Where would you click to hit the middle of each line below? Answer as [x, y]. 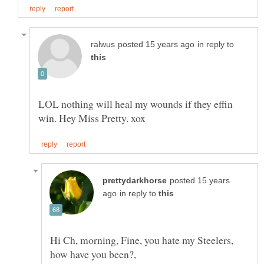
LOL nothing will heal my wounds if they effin [136, 104]
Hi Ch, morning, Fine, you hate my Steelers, [142, 240]
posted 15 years [200, 180]
